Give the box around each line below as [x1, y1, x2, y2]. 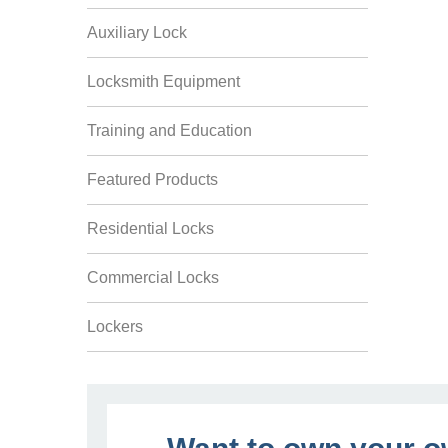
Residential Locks [87, 220, 214, 237]
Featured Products [87, 171, 218, 188]
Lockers [87, 318, 143, 335]
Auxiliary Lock [87, 24, 187, 41]
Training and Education [87, 122, 252, 139]
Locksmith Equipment [87, 73, 240, 90]
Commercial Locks [87, 269, 219, 286]
